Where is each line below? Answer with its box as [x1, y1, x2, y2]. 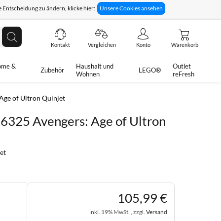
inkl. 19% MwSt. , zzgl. [89, 208, 146, 216]
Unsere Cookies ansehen [99, 4, 163, 12]
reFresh [172, 70, 194, 78]
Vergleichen [87, 41, 116, 48]
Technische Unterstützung [126, 22, 205, 31]
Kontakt [50, 41, 70, 48]
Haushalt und [76, 62, 114, 70]
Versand [146, 208, 167, 216]
